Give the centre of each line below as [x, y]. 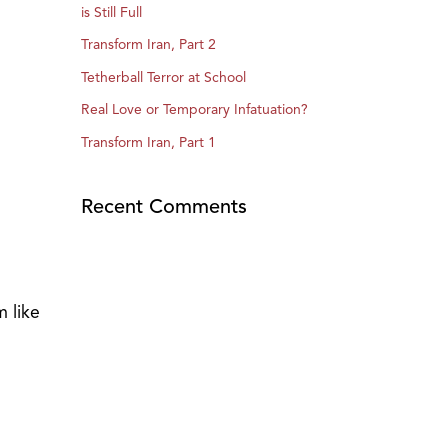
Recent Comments [164, 206]
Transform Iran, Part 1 [148, 142]
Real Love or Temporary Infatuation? [194, 110]
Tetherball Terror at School [163, 77]
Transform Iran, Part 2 [148, 45]
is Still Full [111, 13]
